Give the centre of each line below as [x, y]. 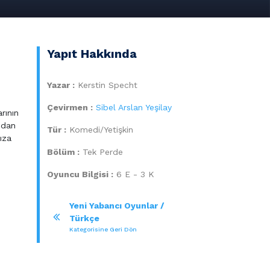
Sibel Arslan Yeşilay [134, 107]
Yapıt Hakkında [92, 53]
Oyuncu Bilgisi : [80, 174]
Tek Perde [103, 152]
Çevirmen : [70, 107]
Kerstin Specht [106, 85]
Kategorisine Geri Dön [103, 229]
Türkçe [84, 218]
